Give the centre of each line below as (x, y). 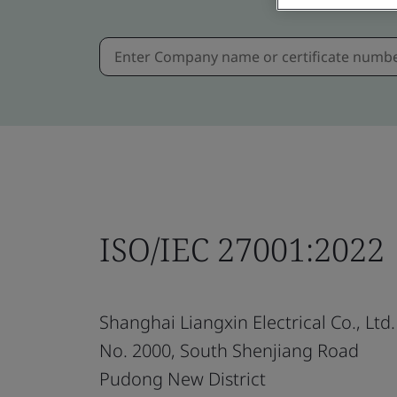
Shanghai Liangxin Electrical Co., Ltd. (247, 322)
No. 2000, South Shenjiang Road (229, 350)
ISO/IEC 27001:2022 (242, 249)
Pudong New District (183, 378)
